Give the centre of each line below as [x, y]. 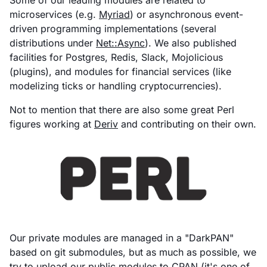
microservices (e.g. [54, 14]
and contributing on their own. [187, 124]
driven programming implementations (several [113, 28]
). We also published [191, 43]
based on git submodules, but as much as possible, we [133, 252]
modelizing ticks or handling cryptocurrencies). [116, 86]
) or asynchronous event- [187, 14]
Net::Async [120, 43]
